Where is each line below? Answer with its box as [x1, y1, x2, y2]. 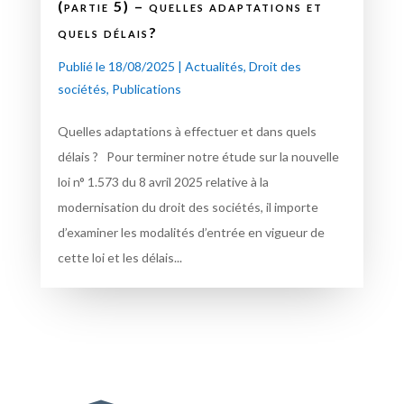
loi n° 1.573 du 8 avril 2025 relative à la [57, 173, 269, 189]
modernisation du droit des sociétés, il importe [57, 198, 318, 215]
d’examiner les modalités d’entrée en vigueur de [57, 224, 325, 240]
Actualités [184, 58, 243, 74]
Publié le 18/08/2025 [57, 58, 175, 74]
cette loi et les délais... [57, 249, 182, 265]
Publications [111, 80, 181, 96]
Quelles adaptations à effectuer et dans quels [57, 123, 317, 139]
